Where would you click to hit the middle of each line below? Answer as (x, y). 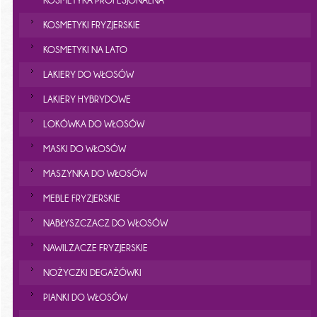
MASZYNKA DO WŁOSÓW (95, 174)
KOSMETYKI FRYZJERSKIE (91, 25)
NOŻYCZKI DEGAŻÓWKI (92, 273)
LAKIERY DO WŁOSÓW (88, 75)
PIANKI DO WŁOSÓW (85, 298)
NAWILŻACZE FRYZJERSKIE (95, 248)
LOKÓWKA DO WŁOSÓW (93, 124)
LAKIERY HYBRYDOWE (87, 99)
